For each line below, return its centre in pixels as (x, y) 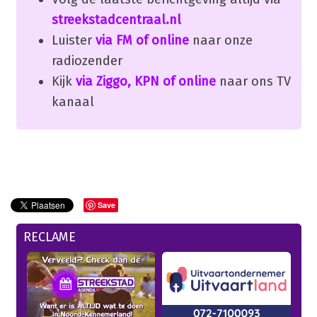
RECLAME (49, 237)
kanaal (73, 102)
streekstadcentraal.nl (116, 19)
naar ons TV (253, 81)
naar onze (220, 40)
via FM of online (142, 40)
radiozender (87, 60)
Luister (73, 40)
